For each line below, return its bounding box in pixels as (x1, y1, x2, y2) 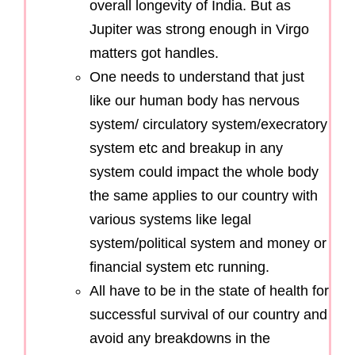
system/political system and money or (90, 235, 326, 252)
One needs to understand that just (90, 69, 304, 86)
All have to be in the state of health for (90, 283, 329, 300)
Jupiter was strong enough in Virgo (90, 21, 309, 38)
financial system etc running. (90, 259, 269, 276)
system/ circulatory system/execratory (90, 116, 327, 133)
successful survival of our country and (90, 307, 327, 323)
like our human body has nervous (90, 93, 300, 109)
